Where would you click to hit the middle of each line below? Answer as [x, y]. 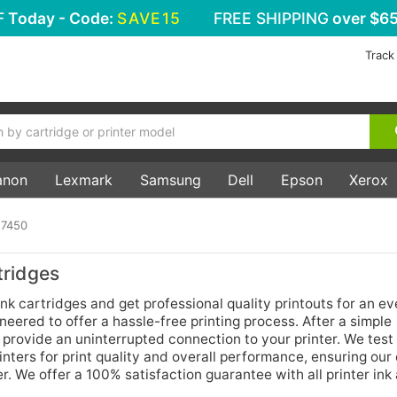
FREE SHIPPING [271, 18]
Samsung [170, 179]
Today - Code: [61, 18]
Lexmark [84, 179]
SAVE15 [149, 18]
